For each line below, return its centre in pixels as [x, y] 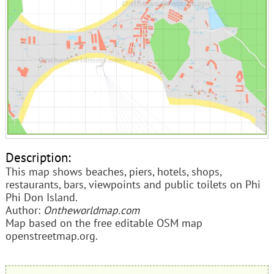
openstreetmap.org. [51, 235]
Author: [24, 210]
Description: [38, 157]
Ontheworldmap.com [91, 210]
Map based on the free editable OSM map [104, 223]
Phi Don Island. [41, 197]
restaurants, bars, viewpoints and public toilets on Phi [133, 184]
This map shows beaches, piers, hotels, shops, [113, 171]
